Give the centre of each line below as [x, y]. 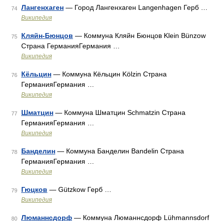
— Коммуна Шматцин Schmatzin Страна [119, 112]
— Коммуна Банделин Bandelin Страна [120, 151]
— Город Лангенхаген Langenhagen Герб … [136, 7]
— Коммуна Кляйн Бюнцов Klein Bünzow [139, 36]
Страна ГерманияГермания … [71, 46]
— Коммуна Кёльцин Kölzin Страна [109, 74]
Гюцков [34, 189]
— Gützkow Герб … [79, 189]
